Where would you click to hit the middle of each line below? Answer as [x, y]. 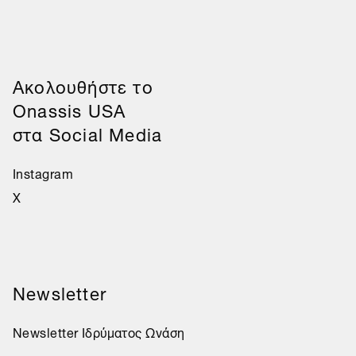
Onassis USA [69, 108]
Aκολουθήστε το [83, 84]
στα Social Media [87, 132]
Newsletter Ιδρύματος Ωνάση [99, 331]
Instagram [43, 172]
